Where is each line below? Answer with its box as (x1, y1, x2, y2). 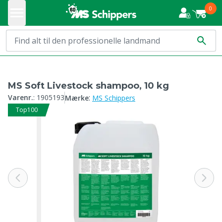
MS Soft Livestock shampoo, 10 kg (8, 80, 169, 91)
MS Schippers (92, 93, 135, 103)
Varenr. (8, 93, 33, 102)
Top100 (16, 106, 38, 114)
